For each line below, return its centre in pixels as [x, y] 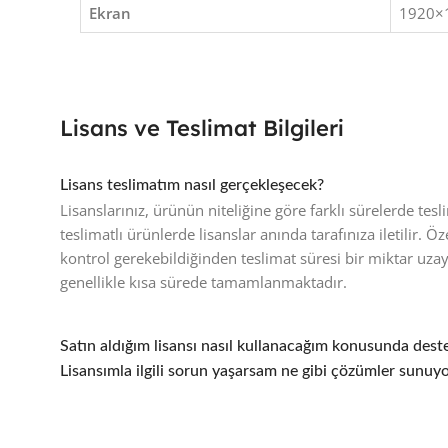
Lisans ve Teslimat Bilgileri [202, 128]
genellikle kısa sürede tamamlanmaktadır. [203, 282]
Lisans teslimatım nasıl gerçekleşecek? [192, 185]
